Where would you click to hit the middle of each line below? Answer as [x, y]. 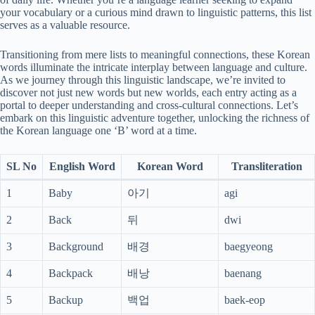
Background [76, 247]
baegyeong [249, 247]
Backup [66, 300]
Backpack [71, 274]
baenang [243, 274]
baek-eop [245, 300]
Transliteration [266, 167]
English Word [82, 167]
